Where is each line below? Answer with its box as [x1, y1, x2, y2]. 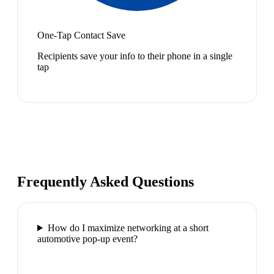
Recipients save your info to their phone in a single [37, 51, 232, 62]
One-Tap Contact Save [37, 30, 125, 41]
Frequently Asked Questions [17, 174, 194, 190]
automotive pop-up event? [37, 233, 138, 244]
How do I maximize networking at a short [47, 222, 209, 233]
